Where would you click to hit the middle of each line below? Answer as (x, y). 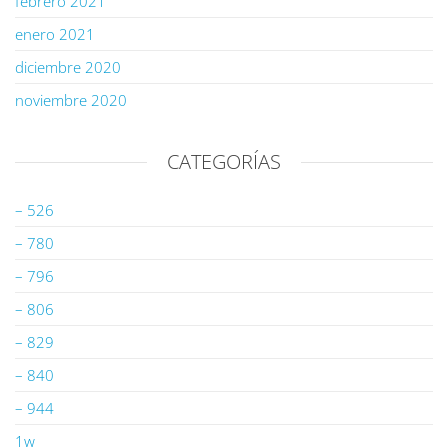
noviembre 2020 (71, 100)
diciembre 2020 (68, 67)
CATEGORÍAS (224, 161)
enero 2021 (55, 34)
